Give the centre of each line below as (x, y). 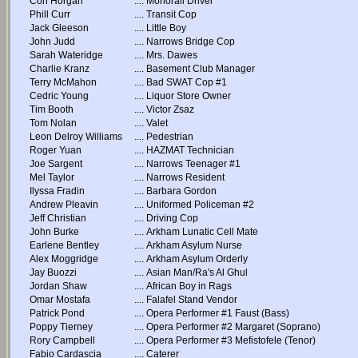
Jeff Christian (58, 218)
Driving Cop (172, 218)
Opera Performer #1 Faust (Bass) (218, 313)
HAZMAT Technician (190, 150)
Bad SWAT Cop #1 (187, 82)
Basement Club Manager (201, 69)
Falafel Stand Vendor (192, 300)
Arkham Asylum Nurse (194, 245)
